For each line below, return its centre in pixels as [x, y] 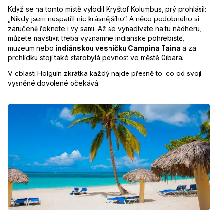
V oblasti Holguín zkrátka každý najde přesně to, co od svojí [105, 73]
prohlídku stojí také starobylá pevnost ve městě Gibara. [96, 58]
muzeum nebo [32, 48]
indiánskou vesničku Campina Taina [118, 48]
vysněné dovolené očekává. [54, 83]
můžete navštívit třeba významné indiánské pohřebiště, [96, 38]
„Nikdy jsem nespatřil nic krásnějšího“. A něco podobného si [103, 19]
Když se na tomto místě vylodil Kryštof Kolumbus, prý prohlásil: [107, 9]
